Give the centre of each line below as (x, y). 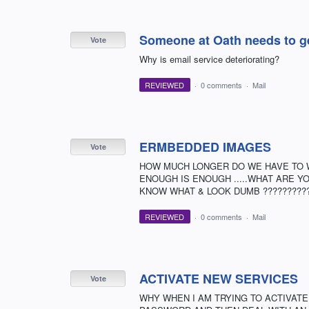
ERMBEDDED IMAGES (205, 147)
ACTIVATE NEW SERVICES (219, 279)
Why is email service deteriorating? (209, 59)
